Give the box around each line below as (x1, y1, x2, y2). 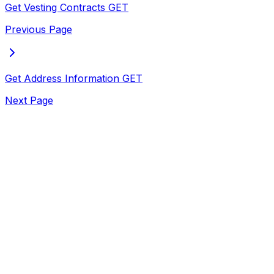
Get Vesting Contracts (5, 1, 105, 14)
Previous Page (5, 23, 72, 36)
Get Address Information (5, 72, 119, 85)
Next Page (5, 94, 53, 107)
